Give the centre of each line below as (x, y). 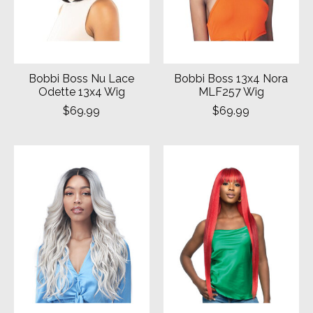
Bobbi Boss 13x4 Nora (231, 78)
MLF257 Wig (231, 92)
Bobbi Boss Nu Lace (82, 78)
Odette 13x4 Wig (81, 92)
